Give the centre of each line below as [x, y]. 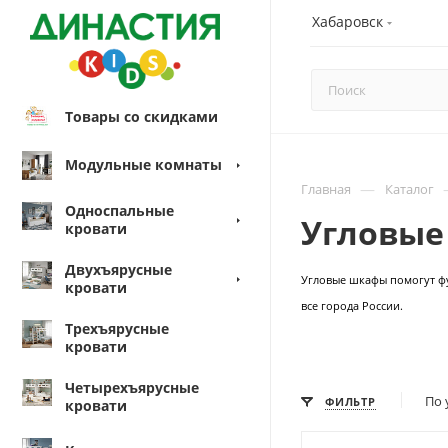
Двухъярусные [118, 269]
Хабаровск [347, 21]
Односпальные [119, 210]
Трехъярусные [117, 328]
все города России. [353, 306]
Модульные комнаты [143, 164]
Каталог [409, 189]
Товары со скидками [141, 116]
